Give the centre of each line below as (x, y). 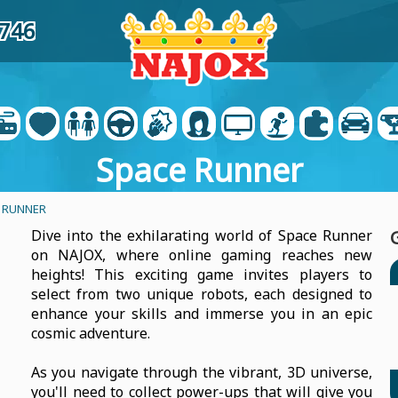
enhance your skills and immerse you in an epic (202, 314)
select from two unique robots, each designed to (202, 294)
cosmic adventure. (91, 333)
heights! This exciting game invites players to (202, 275)
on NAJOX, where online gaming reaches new (202, 255)
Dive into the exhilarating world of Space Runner (202, 235)
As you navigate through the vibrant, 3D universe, (202, 372)
